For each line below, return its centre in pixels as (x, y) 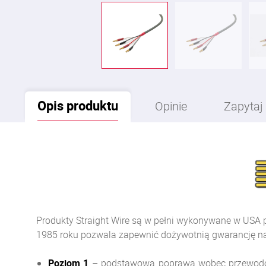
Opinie (171, 106)
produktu (91, 105)
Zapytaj (243, 106)
